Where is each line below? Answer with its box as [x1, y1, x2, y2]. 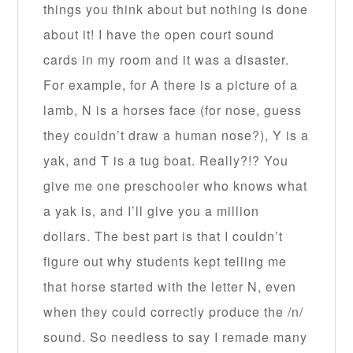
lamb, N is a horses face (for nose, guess [43, 101, 303, 120]
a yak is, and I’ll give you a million [43, 202, 260, 221]
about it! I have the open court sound [43, 25, 275, 44]
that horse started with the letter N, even [43, 277, 297, 296]
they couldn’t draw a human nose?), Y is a [43, 126, 310, 145]
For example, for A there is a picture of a [43, 76, 299, 95]
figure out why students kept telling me [43, 252, 288, 271]
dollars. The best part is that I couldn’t [43, 227, 284, 246]
